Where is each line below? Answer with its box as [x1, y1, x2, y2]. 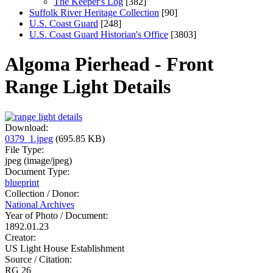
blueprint [5, 177, 39, 188]
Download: [5, 122, 48, 133]
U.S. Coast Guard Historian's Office [29, 29, 168, 40]
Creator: [5, 232, 36, 243]
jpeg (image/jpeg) [5, 155, 72, 166]
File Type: [5, 144, 44, 155]
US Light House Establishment [5, 243, 124, 253]
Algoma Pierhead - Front [5, 53, 214, 76]
